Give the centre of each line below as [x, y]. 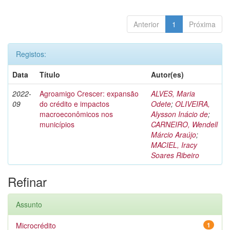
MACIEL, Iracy [174, 145]
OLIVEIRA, [193, 104]
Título [50, 74]
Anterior [146, 24]
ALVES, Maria [173, 93]
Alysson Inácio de [179, 114]
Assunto [29, 204]
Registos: [31, 54]
